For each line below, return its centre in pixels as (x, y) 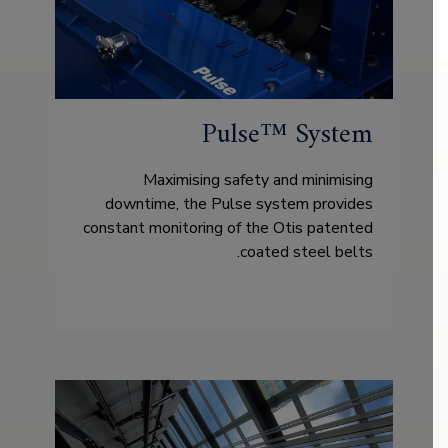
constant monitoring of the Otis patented (243, 228)
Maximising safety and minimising (273, 180)
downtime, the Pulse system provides (254, 204)
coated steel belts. (321, 252)
